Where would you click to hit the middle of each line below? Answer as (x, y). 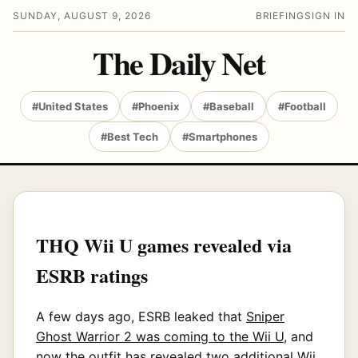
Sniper (265, 316)
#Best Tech (129, 137)
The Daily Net (179, 63)
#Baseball (229, 106)
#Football (302, 106)
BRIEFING (280, 16)
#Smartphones (220, 137)
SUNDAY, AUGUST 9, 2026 (82, 16)
